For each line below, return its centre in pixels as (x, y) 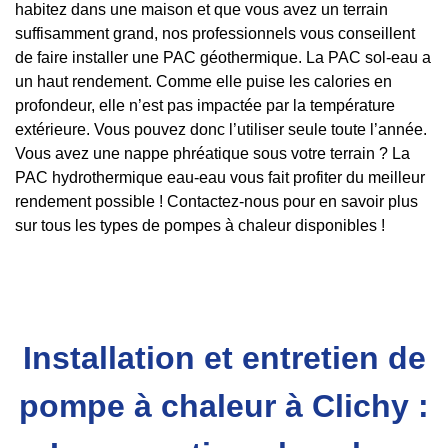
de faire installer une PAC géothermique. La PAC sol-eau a (223, 58)
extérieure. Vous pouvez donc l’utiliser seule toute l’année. (221, 130)
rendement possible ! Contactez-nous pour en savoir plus (216, 202)
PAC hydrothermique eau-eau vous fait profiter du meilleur (220, 178)
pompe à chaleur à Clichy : (224, 406)
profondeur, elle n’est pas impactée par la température (205, 106)
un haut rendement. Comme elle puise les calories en (203, 82)
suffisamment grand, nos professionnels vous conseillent (215, 34)
